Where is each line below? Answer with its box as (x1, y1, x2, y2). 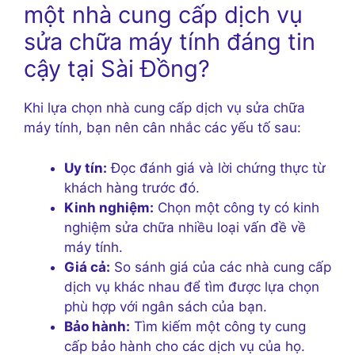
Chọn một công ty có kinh (154, 199, 319, 216)
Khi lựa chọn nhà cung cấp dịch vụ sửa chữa (24, 100, 305, 116)
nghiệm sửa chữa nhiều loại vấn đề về (64, 219, 306, 235)
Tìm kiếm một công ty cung (130, 318, 306, 334)
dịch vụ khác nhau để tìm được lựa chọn (64, 278, 319, 295)
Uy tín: (64, 159, 107, 176)
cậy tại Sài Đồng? (24, 55, 210, 83)
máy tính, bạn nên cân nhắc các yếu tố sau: (24, 120, 301, 136)
